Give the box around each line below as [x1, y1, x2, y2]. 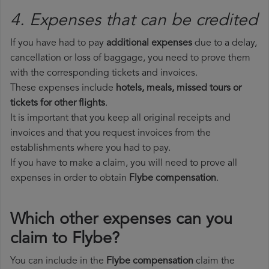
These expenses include [10, 83, 116, 94]
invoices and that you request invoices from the [10, 128, 211, 139]
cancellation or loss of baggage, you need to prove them [10, 53, 250, 64]
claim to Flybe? [10, 231, 119, 248]
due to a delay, [192, 38, 257, 49]
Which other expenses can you [10, 212, 232, 229]
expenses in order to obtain [10, 174, 129, 184]
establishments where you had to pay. [10, 144, 171, 154]
